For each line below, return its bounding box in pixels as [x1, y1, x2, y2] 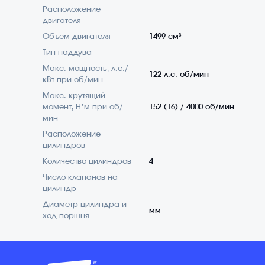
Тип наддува [43, 49, 92, 57]
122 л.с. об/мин [149, 70, 209, 79]
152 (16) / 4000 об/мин [149, 104, 234, 112]
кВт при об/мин [43, 76, 103, 85]
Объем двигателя [43, 33, 111, 41]
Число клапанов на [43, 174, 118, 182]
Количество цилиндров [43, 158, 131, 166]
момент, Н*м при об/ [43, 104, 123, 112]
